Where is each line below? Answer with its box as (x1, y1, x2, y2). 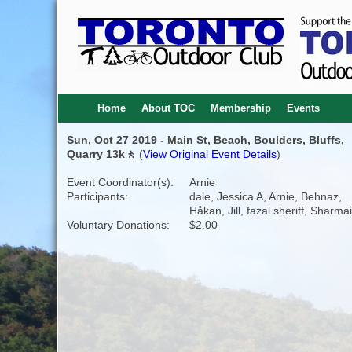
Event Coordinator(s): (66, 176, 174, 189)
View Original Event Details (142, 148, 277, 160)
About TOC (141, 102, 195, 114)
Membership (210, 102, 271, 114)
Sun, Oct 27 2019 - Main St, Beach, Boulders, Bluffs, (66, 134, 344, 146)
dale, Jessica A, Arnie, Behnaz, (189, 190, 342, 203)
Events (286, 102, 320, 114)
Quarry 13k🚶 (66, 148, 136, 160)
